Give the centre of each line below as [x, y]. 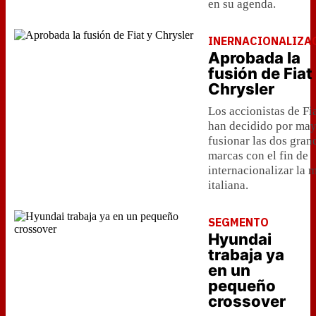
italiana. [228, 185]
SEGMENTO [238, 222]
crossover [247, 301]
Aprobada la [254, 58]
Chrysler [241, 89]
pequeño [242, 286]
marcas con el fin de [258, 156]
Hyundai [240, 239]
